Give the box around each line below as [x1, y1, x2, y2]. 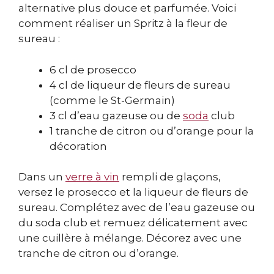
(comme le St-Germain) [50, 94, 175, 106]
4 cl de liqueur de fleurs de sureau [50, 78, 231, 91]
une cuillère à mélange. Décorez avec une [18, 232, 242, 245]
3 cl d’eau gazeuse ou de [50, 109, 183, 122]
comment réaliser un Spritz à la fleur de [18, 17, 228, 30]
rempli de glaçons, [119, 171, 221, 183]
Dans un [18, 171, 65, 183]
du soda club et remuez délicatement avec [18, 217, 248, 229]
